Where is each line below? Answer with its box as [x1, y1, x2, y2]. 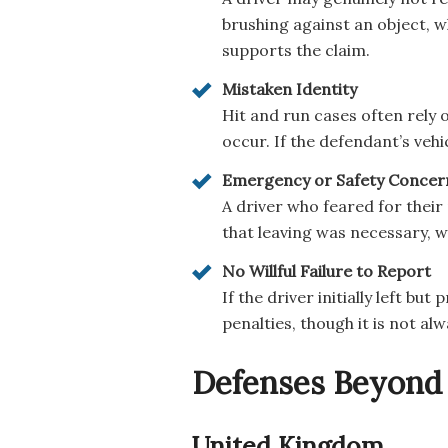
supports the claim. [222, 39, 370, 60]
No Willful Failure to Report [222, 260, 431, 281]
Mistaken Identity [222, 78, 357, 99]
